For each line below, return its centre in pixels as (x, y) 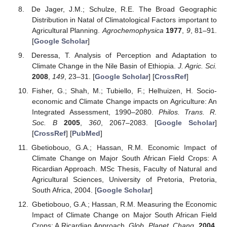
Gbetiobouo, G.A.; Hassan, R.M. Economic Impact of (124, 148)
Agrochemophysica (133, 30)
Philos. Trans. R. (188, 112)
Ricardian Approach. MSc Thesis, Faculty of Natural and (124, 169)
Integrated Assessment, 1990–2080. (95, 112)
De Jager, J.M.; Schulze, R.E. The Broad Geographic (124, 9)
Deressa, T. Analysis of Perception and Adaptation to (124, 55)
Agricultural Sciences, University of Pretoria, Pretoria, (124, 180)
